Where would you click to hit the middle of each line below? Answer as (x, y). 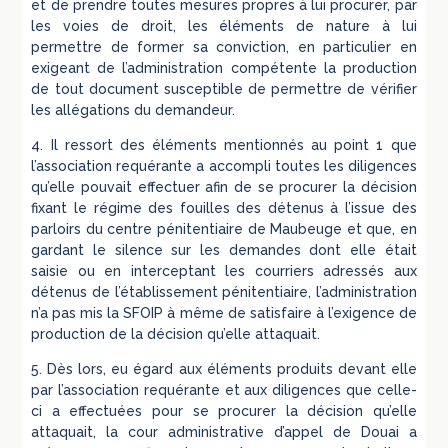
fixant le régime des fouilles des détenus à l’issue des (224, 207)
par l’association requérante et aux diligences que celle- (224, 389)
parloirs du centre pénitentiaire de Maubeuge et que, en (224, 228)
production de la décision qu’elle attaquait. (176, 333)
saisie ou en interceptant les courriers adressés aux (224, 270)
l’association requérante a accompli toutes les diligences (224, 165)
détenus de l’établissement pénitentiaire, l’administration (224, 291)
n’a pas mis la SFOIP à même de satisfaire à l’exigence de (224, 312)
